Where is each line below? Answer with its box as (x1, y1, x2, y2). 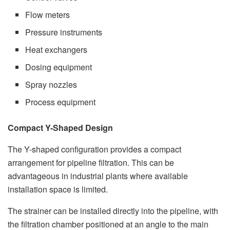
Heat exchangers (25, 44, 88, 56)
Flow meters (25, 9, 70, 21)
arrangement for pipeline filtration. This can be (8, 157, 174, 169)
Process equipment (25, 96, 96, 108)
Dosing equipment (25, 61, 92, 73)
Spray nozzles (25, 79, 78, 91)
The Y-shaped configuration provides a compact (8, 143, 181, 156)
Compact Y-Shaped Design (8, 122, 113, 134)
